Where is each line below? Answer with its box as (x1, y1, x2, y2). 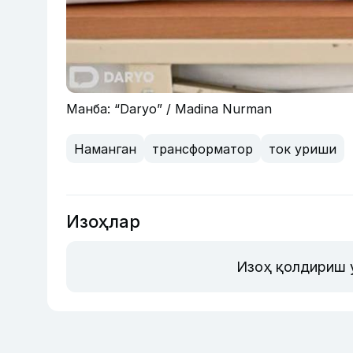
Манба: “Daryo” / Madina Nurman (66, 101, 272, 117)
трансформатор (152, 140, 253, 157)
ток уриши (269, 140, 336, 157)
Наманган (74, 140, 136, 157)
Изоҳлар (66, 211, 140, 232)
